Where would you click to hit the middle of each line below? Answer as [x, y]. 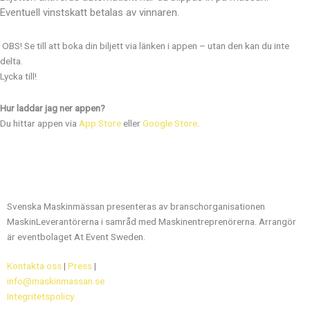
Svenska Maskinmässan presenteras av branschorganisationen [136, 207]
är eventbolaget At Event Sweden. [76, 237]
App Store [100, 124]
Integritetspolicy [40, 297]
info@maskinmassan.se [56, 281]
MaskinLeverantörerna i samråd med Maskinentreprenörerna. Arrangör [152, 222]
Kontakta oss [34, 266]
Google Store [170, 124]
